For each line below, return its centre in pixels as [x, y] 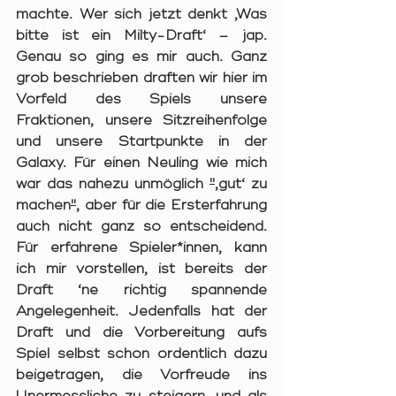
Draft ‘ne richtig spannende [141, 290]
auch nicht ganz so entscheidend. [141, 227]
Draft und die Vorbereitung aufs [141, 333]
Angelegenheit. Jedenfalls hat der [141, 312]
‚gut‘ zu [241, 184]
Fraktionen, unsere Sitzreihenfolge [141, 121]
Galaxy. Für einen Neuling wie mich [141, 163]
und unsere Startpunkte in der [141, 142]
